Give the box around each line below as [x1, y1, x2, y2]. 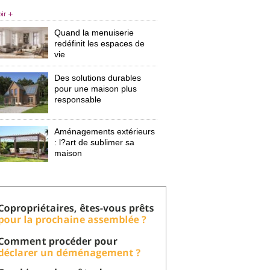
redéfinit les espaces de [54, 39, 145, 48]
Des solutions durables [54, 73, 142, 83]
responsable [54, 95, 102, 104]
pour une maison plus [54, 84, 137, 93]
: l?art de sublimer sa [54, 137, 135, 147]
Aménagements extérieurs [54, 126, 155, 136]
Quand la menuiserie [54, 28, 134, 37]
